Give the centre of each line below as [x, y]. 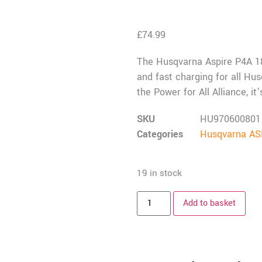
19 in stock [159, 173]
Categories [160, 134]
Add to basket [210, 203]
